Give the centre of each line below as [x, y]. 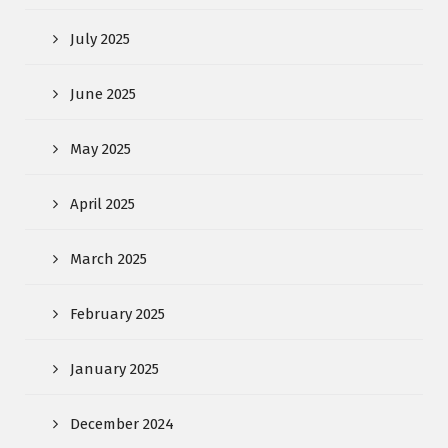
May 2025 [100, 148]
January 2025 [114, 368]
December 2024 [122, 423]
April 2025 [102, 203]
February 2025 [117, 313]
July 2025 [100, 38]
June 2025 [103, 93]
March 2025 [108, 258]
